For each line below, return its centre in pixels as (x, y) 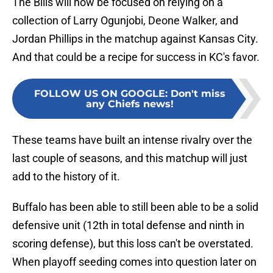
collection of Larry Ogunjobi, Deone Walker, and (125, 21)
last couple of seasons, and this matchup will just (130, 158)
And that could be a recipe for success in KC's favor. (136, 57)
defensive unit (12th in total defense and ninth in (128, 225)
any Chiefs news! (130, 104)
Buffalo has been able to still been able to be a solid (135, 207)
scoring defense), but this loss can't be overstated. (133, 244)
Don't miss (198, 94)
